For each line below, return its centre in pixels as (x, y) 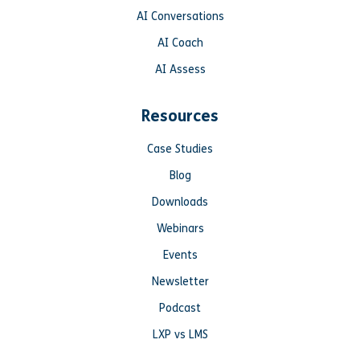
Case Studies (180, 149)
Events (180, 255)
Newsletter (180, 281)
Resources (180, 116)
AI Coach (180, 43)
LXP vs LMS (180, 334)
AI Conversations (180, 16)
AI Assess (180, 69)
